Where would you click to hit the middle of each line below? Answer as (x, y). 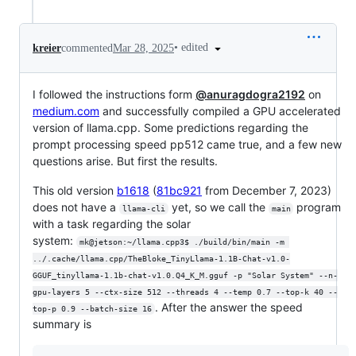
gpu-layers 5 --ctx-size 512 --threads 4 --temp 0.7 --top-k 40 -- (185, 292)
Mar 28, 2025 (143, 48)
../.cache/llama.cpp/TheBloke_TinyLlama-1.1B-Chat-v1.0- (161, 258)
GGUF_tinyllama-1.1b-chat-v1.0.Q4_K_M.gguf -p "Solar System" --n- (185, 275)
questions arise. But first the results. (125, 161)
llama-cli (143, 208)
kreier (47, 48)
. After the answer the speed (230, 307)
